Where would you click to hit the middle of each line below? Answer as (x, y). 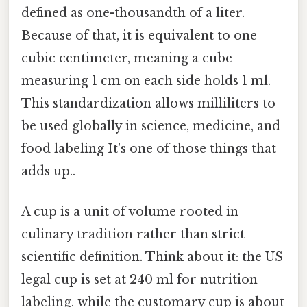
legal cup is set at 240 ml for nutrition (139, 279)
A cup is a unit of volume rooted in (130, 211)
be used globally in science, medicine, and (151, 126)
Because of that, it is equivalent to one (139, 35)
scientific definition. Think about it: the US (152, 257)
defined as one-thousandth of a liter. (133, 13)
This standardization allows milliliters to (148, 103)
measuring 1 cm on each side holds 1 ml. (146, 81)
